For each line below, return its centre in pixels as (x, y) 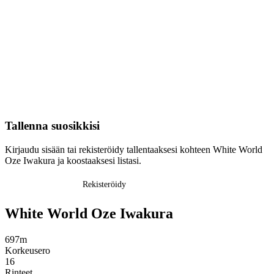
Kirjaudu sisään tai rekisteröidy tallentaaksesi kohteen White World (134, 149)
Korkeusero (28, 250)
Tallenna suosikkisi (52, 126)
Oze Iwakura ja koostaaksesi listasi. (73, 160)
